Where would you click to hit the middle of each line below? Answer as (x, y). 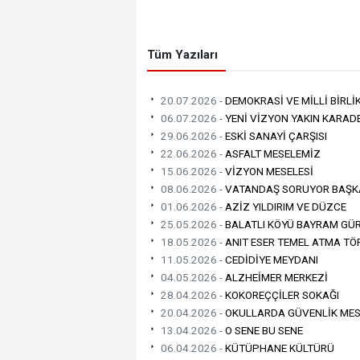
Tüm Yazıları (182, 55)
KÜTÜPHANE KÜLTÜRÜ (278, 348)
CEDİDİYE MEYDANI (270, 259)
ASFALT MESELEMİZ (272, 153)
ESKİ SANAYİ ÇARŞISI (275, 135)
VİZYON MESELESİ (268, 171)
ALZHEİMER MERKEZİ (275, 277)
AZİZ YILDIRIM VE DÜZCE (284, 206)
